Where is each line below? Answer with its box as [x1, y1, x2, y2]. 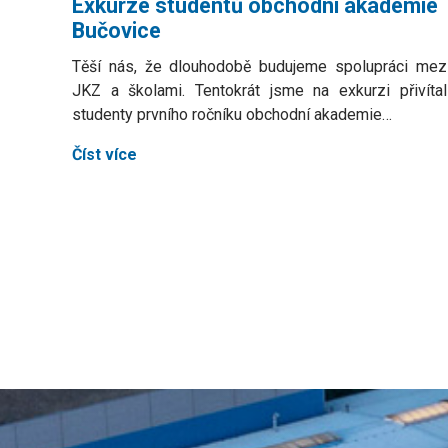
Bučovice [72, 18, 161, 43]
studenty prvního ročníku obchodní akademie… [72, 105, 392, 124]
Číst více [72, 145, 137, 164]
